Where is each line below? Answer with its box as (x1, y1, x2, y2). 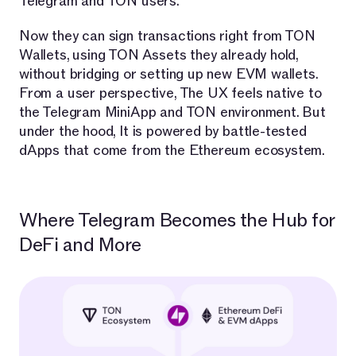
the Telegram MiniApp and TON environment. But (19, 103, 326, 122)
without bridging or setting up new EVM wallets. (19, 65, 318, 84)
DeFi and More (19, 233, 141, 258)
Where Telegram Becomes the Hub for (19, 208, 335, 234)
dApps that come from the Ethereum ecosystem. (19, 141, 326, 161)
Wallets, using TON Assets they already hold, (19, 46, 299, 65)
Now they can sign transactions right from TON (19, 27, 315, 46)
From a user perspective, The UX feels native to (19, 84, 322, 103)
